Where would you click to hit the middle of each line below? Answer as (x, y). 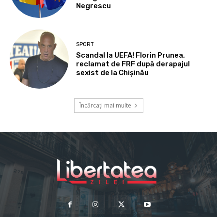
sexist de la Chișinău (113, 72)
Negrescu (94, 6)
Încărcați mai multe (105, 106)
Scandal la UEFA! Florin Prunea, (131, 55)
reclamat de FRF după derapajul (133, 64)
